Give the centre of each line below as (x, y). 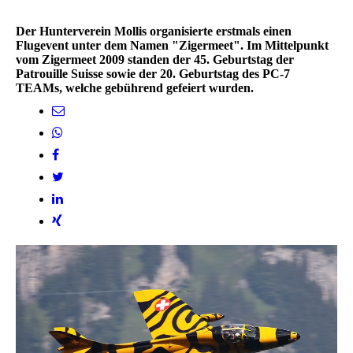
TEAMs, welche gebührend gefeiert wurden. (135, 88)
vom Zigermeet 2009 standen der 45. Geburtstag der (155, 60)
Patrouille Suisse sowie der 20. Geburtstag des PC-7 (153, 74)
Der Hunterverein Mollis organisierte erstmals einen (154, 32)
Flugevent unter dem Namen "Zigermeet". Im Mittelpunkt (172, 46)
